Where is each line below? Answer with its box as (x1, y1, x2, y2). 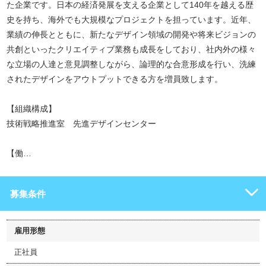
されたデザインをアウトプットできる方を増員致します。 (7, 74, 223, 84)
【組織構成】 (7, 104, 56, 113)
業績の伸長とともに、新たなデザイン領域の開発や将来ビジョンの (7, 30, 256, 39)
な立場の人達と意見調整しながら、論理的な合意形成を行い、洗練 (7, 59, 256, 69)
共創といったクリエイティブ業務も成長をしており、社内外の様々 (7, 45, 256, 54)
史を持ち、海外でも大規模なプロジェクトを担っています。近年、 (7, 15, 256, 24)
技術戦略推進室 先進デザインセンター (7, 119, 156, 128)
